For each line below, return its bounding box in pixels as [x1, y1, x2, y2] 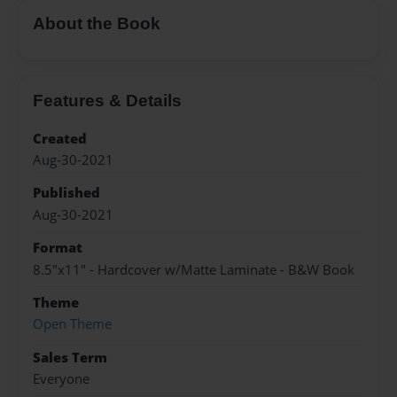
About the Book [33, 14, 160, 34]
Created [33, 128, 87, 148]
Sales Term [33, 347, 107, 367]
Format [33, 238, 82, 258]
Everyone [33, 370, 90, 389]
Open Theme [33, 315, 112, 334]
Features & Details [33, 90, 182, 110]
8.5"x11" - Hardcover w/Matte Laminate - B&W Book [33, 260, 354, 279]
